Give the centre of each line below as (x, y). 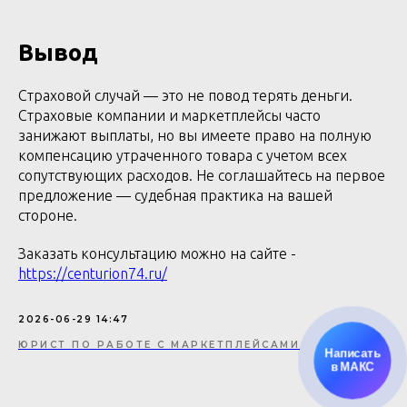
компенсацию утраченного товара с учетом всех (183, 155)
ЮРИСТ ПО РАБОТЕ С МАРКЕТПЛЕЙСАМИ (159, 345)
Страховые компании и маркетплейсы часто (169, 115)
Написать (352, 353)
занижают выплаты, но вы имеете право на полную (195, 135)
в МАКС (352, 368)
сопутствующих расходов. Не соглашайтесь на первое (202, 175)
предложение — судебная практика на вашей (175, 195)
